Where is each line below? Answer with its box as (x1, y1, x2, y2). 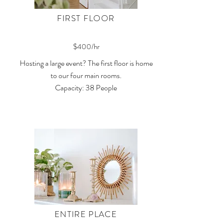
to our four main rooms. (50, 70, 122, 81)
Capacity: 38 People (55, 82, 117, 93)
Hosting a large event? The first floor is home (19, 57, 153, 69)
